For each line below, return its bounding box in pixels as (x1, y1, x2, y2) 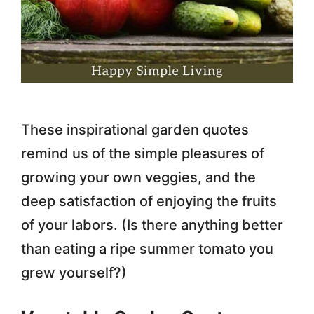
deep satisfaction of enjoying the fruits (21, 192, 277, 210)
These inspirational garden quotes (21, 121, 249, 138)
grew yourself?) (21, 264, 127, 281)
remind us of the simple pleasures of (21, 144, 264, 162)
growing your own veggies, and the (21, 168, 256, 186)
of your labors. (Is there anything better (21, 216, 283, 233)
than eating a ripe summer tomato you (21, 240, 273, 257)
